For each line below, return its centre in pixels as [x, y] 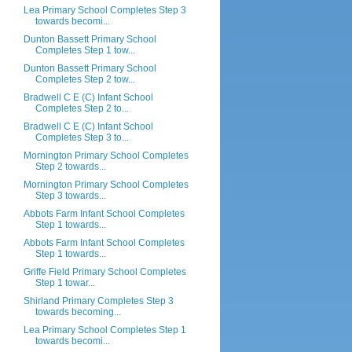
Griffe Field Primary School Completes [104, 272]
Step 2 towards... [70, 167]
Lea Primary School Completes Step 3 [104, 10]
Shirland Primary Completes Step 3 [98, 301]
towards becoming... [78, 312]
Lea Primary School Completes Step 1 [104, 330]
